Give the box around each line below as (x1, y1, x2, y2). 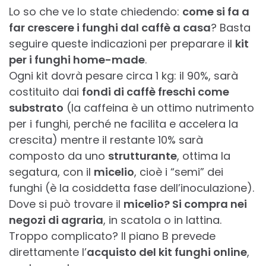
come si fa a (182, 4, 249, 20)
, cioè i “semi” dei (134, 164, 223, 180)
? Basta (211, 20, 251, 36)
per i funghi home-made (9, 52, 145, 68)
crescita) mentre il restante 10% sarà (9, 132, 203, 148)
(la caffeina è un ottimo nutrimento (64, 100, 254, 116)
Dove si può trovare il (9, 197, 123, 212)
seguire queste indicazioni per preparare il (9, 36, 235, 52)
